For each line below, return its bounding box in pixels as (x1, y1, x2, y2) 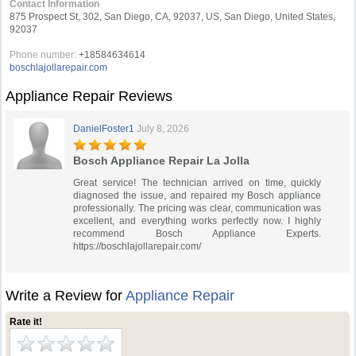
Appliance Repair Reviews (6, 88, 173, 104)
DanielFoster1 (73, 123, 135, 134)
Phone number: (10, 49, 77, 60)
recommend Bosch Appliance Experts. (73, 228, 322, 239)
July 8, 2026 (137, 123, 190, 134)
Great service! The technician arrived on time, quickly (73, 177, 322, 188)
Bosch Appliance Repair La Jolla (73, 154, 250, 167)
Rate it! (10, 316, 43, 327)
